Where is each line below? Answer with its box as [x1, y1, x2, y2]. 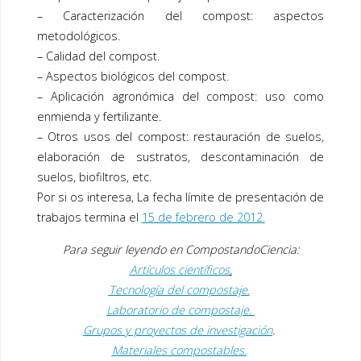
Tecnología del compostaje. [108, 281, 250, 297]
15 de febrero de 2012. [141, 210, 265, 226]
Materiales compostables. [111, 342, 247, 358]
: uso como [255, 89, 325, 105]
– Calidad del [36, 48, 109, 64]
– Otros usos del [36, 129, 138, 145]
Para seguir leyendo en [62, 241, 185, 257]
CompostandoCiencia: [185, 241, 299, 257]
